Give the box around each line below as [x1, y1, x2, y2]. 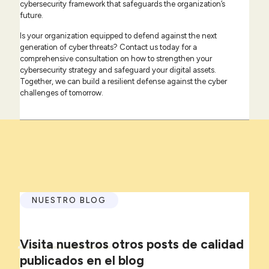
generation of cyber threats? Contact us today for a [20, 43, 197, 52]
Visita [20, 237, 53, 252]
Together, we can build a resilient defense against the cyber [20, 77, 227, 86]
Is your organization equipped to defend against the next [20, 31, 217, 41]
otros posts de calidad [109, 237, 244, 252]
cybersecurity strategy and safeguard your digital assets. [20, 65, 216, 75]
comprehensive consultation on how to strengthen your [20, 54, 212, 64]
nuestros [56, 237, 109, 252]
